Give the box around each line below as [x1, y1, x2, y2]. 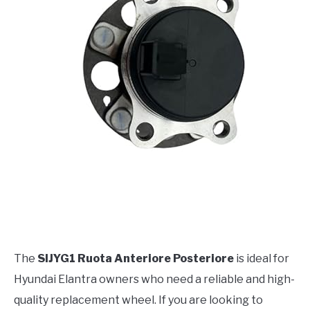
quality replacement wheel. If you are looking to [14, 293, 263, 307]
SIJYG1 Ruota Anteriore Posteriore [37, 251, 234, 265]
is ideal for [234, 251, 289, 265]
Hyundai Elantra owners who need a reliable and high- [14, 272, 295, 286]
